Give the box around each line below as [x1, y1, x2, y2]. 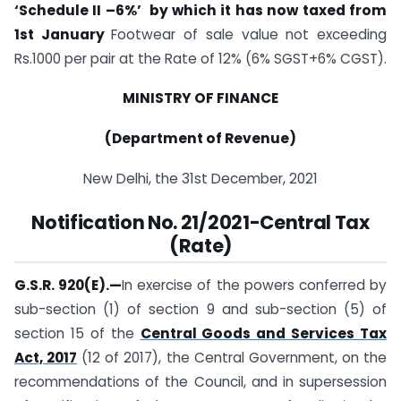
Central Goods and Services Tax [140, 323, 387, 343]
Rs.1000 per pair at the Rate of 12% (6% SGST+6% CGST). [14, 48, 387, 68]
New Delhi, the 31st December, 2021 [83, 169, 318, 189]
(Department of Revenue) [105, 129, 296, 149]
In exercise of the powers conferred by [122, 275, 388, 294]
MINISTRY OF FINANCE [123, 89, 278, 108]
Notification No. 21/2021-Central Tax [31, 209, 370, 236]
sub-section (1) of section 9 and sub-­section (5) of [14, 299, 387, 319]
